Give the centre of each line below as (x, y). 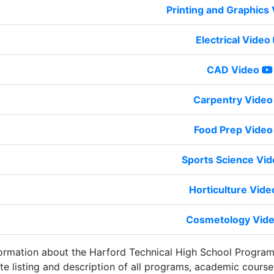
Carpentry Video (233, 99)
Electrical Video (233, 39)
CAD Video (233, 69)
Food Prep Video (233, 129)
